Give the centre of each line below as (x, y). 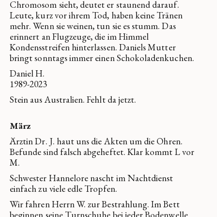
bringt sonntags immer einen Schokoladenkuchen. (102, 58)
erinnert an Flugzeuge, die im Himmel (79, 36)
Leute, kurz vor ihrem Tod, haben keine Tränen (96, 15)
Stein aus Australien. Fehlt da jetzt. (73, 99)
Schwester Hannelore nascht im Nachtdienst (92, 178)
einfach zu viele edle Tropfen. (63, 188)
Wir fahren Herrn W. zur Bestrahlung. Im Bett (95, 204)
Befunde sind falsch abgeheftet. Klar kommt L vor (102, 152)
